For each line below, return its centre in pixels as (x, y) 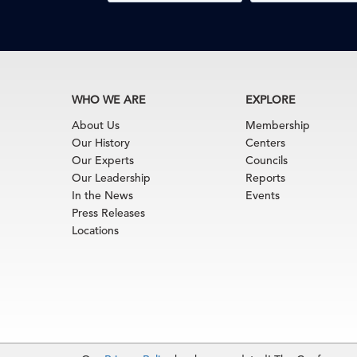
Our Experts (103, 160)
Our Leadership (111, 178)
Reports (266, 178)
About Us (96, 125)
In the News (102, 195)
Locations (95, 230)
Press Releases (108, 213)
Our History (101, 143)
